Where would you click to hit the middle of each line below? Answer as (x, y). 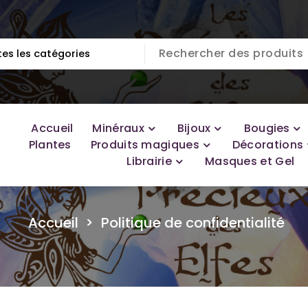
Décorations (268, 145)
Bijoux (194, 128)
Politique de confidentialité (192, 223)
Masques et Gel (250, 161)
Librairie (149, 161)
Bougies (267, 128)
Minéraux (118, 128)
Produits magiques (145, 145)
